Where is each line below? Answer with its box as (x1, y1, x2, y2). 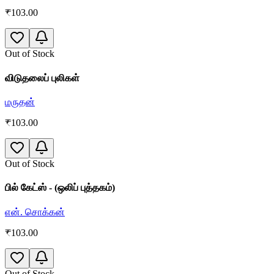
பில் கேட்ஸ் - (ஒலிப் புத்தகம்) (5, 182, 115, 193)
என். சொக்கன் (5, 206, 65, 217)
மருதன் (5, 96, 35, 107)
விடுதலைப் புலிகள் (5, 72, 80, 83)
